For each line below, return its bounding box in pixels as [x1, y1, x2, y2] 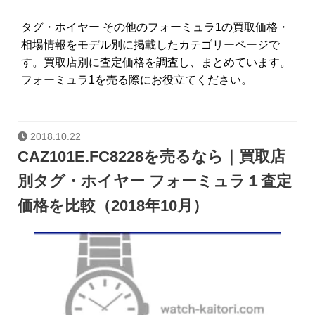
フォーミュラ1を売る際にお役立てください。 [21, 73, 252, 86]
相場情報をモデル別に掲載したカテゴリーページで [21, 38, 280, 51]
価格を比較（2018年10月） [18, 197, 208, 215]
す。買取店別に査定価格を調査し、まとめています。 [21, 56, 291, 68]
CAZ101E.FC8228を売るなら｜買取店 [18, 148, 285, 166]
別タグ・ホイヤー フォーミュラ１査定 [18, 172, 292, 191]
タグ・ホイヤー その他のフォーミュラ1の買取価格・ [21, 20, 289, 33]
